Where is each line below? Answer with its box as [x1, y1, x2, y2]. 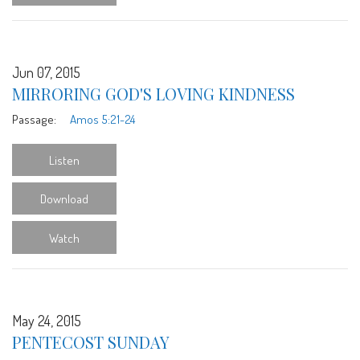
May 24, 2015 [12, 311, 81, 329]
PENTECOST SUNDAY [12, 330, 170, 353]
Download [40, 190, 88, 207]
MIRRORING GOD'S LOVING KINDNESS [12, 82, 295, 104]
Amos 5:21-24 [69, 110, 135, 127]
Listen [49, 151, 80, 168]
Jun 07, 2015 [12, 63, 80, 81]
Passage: [12, 110, 56, 127]
